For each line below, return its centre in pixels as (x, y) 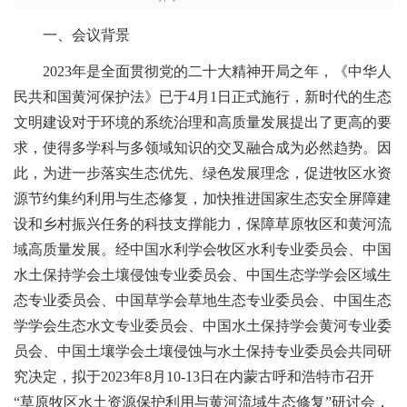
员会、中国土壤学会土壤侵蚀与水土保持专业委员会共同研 (203, 352)
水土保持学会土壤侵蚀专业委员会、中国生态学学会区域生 (203, 275)
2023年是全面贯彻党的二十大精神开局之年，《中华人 (203, 72)
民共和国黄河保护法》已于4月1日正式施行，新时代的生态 (203, 97)
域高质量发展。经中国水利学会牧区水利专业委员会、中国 (203, 250)
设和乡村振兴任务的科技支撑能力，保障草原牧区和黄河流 (203, 224)
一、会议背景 (72, 35)
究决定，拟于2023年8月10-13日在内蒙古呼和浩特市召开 (194, 377)
